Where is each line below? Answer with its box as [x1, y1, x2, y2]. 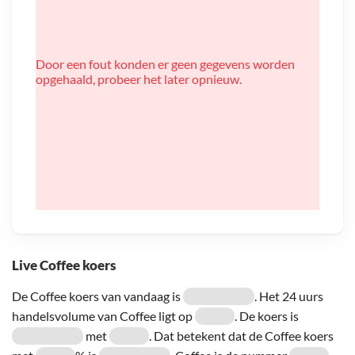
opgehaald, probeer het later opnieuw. [36, 71, 242, 86]
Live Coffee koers [12, 256, 116, 273]
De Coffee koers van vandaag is [12, 288, 183, 303]
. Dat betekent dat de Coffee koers [149, 327, 334, 343]
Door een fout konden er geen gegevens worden [36, 55, 295, 71]
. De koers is [235, 307, 299, 323]
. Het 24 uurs [254, 288, 323, 303]
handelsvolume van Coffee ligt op [12, 307, 195, 323]
